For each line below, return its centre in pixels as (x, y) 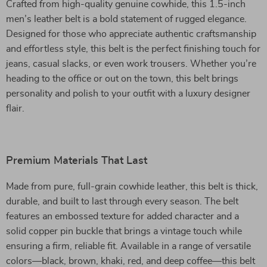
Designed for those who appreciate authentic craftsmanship (131, 34)
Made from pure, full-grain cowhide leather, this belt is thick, (132, 187)
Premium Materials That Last (77, 161)
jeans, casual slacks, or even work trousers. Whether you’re (131, 64)
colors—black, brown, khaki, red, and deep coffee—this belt (131, 261)
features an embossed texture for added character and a (122, 216)
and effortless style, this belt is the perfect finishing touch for (133, 49)
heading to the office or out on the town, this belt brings (122, 79)
